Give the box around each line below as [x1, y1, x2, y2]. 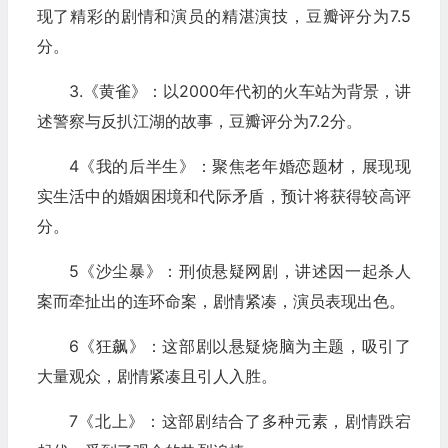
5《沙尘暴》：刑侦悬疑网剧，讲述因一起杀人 [68, 261, 411, 281]
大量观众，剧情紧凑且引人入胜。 [36, 366, 277, 386]
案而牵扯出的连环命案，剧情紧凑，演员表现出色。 [36, 291, 405, 311]
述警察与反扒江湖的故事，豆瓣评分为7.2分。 [36, 111, 362, 131]
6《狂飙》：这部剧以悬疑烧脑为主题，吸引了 [68, 336, 411, 356]
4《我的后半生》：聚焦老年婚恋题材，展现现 [68, 156, 411, 176]
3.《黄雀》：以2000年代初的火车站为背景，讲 [68, 81, 411, 101]
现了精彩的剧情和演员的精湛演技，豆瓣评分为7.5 [36, 6, 411, 26]
